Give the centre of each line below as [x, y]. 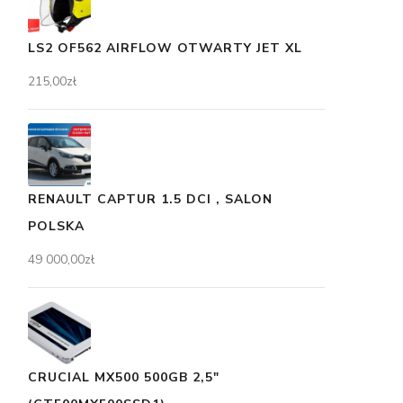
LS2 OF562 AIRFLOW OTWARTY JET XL [165, 49]
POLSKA [56, 227]
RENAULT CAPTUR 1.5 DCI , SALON [150, 200]
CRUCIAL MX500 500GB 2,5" [124, 378]
